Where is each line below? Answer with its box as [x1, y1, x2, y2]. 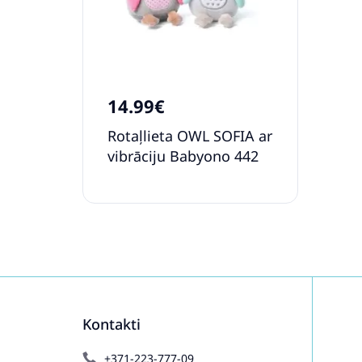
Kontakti [82, 314, 141, 334]
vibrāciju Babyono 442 [107, 145, 259, 166]
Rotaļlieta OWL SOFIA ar [107, 125, 272, 145]
